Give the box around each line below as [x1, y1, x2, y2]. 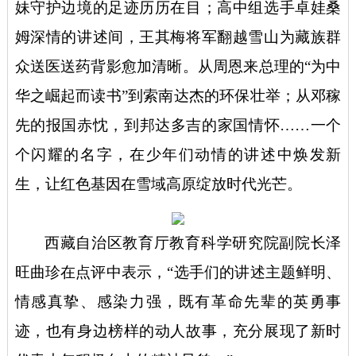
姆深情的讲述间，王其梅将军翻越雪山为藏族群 [14, 29, 342, 46]
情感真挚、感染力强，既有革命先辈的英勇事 [14, 293, 342, 311]
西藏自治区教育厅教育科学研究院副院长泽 [44, 234, 342, 252]
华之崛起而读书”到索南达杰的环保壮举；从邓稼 [14, 87, 342, 105]
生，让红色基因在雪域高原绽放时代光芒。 [14, 176, 302, 193]
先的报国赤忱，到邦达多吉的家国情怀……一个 [14, 117, 342, 134]
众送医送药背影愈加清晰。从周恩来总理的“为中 [14, 58, 342, 75]
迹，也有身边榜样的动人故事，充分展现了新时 [14, 323, 342, 340]
